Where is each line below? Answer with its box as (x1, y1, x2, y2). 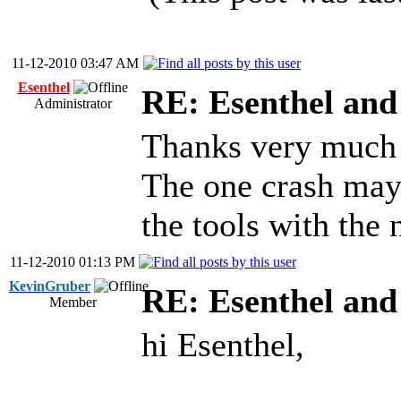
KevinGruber (9, 278, 90, 294)
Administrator (33, 96, 112, 111)
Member (48, 294, 97, 310)
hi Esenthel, (141, 326, 304, 363)
